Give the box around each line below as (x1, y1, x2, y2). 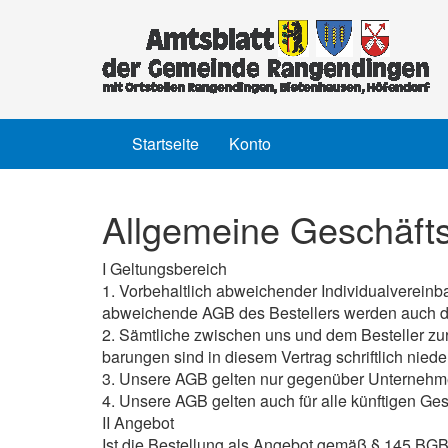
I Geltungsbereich (102, 257, 227, 280)
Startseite (132, 132, 199, 155)
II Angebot (102, 411, 174, 434)
